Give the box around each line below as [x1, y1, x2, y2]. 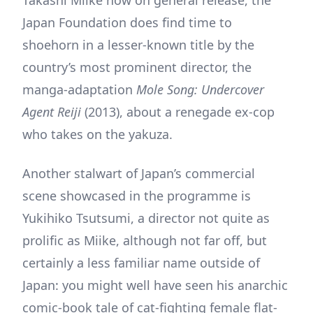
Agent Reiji [22, 103, 81, 120]
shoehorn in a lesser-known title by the [22, 36, 254, 53]
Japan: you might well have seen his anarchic [22, 276, 288, 293]
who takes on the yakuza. [22, 125, 173, 143]
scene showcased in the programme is [22, 187, 251, 204]
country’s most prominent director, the [22, 58, 252, 75]
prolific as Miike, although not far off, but [22, 231, 267, 249]
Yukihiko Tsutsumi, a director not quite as [22, 209, 270, 226]
